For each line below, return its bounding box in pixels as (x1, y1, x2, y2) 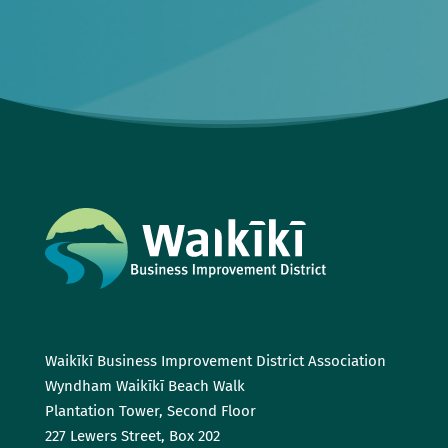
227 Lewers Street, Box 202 (44, 426, 220, 445)
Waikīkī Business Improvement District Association (44, 351, 386, 370)
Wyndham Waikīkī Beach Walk (44, 376, 245, 395)
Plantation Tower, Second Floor (44, 401, 256, 420)
